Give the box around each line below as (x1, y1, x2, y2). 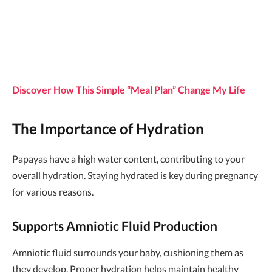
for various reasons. (12, 185, 93, 197)
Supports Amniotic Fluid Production (12, 218, 217, 233)
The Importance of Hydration (12, 119, 204, 137)
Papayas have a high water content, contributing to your (12, 152, 245, 165)
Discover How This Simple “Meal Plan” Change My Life (12, 84, 245, 96)
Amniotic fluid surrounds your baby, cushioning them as (12, 246, 243, 259)
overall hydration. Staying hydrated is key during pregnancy (12, 169, 258, 181)
